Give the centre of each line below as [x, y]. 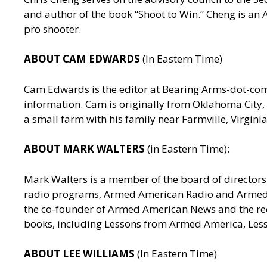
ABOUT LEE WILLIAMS [80, 254]
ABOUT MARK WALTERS [86, 149]
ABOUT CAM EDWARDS [83, 59]
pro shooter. [52, 29]
